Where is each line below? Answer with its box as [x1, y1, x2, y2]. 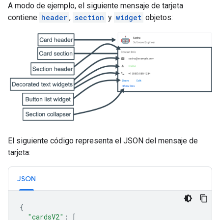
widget [116, 12, 141, 22]
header [41, 12, 67, 22]
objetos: [143, 12, 173, 22]
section [75, 12, 104, 22]
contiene [8, 12, 39, 22]
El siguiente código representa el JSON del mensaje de [8, 136, 198, 146]
